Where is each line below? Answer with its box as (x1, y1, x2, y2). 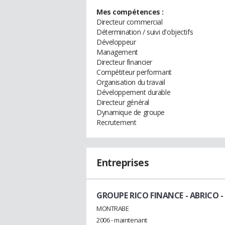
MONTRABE (96, 203, 129, 213)
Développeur (96, 37, 136, 47)
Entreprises (96, 156, 149, 169)
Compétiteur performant (96, 67, 172, 77)
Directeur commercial (96, 17, 163, 27)
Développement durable (96, 87, 171, 97)
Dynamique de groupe (96, 107, 165, 117)
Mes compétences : (96, 7, 164, 17)
